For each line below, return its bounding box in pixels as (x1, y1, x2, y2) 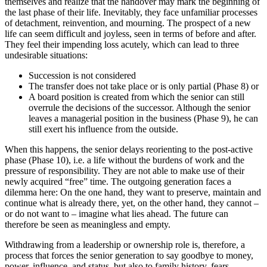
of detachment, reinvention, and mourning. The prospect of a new (5, 18, 251, 29)
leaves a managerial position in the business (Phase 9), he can (29, 113, 258, 124)
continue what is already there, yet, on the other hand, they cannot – (5, 198, 259, 209)
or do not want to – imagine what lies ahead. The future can (5, 209, 228, 219)
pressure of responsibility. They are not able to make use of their (5, 166, 244, 176)
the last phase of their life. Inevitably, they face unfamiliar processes (5, 7, 257, 18)
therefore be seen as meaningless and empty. (5, 219, 173, 230)
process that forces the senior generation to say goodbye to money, (5, 250, 253, 261)
